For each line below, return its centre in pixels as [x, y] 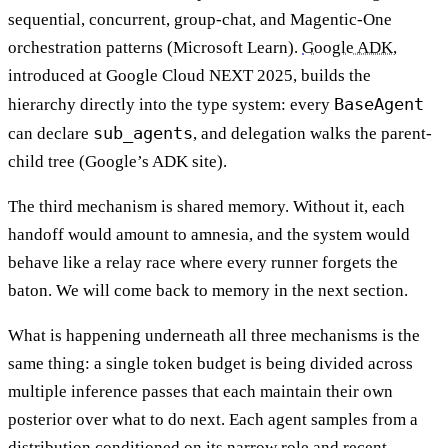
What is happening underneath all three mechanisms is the [214, 335]
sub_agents [143, 132]
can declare [50, 133]
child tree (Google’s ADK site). [117, 161]
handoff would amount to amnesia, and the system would [209, 234]
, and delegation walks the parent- [312, 133]
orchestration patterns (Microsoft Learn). [155, 47]
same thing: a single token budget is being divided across [210, 363]
